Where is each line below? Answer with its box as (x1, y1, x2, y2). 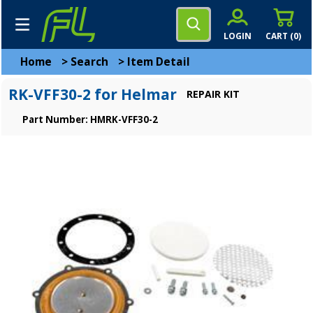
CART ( (265, 30, 293, 41)
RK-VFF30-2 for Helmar (8, 85, 177, 104)
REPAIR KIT (187, 87, 240, 101)
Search (71, 54, 108, 69)
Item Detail (127, 54, 190, 69)
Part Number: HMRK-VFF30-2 (22, 113, 158, 126)
